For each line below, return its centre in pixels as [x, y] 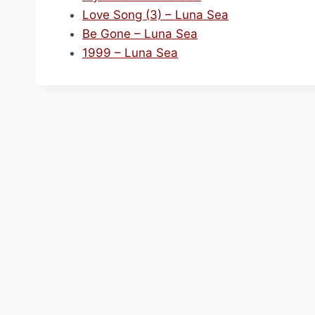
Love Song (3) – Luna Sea [155, 15]
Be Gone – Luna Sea [140, 34]
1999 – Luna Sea [130, 53]
